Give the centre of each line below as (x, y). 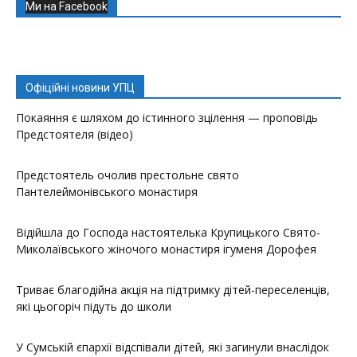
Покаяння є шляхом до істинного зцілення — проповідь (167, 117)
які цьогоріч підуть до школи (94, 306)
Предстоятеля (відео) (75, 134)
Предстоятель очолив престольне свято (127, 175)
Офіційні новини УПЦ (80, 87)
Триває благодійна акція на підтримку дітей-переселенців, (173, 289)
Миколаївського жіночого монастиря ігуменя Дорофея (166, 249)
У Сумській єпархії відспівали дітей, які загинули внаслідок (173, 347)
